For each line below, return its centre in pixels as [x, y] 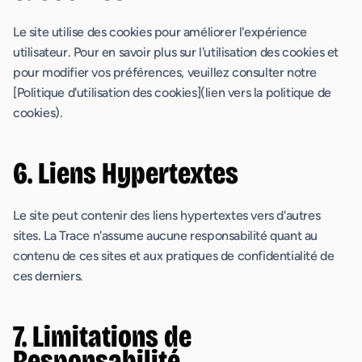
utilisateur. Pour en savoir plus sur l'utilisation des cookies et [176, 52]
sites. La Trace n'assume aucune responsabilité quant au [166, 236]
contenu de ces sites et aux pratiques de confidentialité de [174, 256]
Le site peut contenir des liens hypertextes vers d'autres [167, 215]
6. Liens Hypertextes [126, 173]
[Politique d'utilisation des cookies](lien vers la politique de [172, 93]
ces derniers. [48, 276]
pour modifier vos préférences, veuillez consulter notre [165, 72]
